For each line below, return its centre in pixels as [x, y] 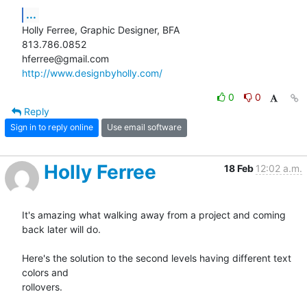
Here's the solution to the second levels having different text [157, 258]
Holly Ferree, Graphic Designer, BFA [101, 29]
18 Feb [240, 168]
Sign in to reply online [52, 127]
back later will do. [61, 229]
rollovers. [42, 286]
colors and [45, 272]
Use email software [144, 127]
